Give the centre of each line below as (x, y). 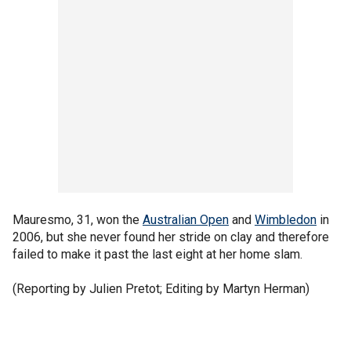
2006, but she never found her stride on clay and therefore (171, 237)
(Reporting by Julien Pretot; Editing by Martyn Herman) (161, 289)
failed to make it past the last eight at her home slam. (157, 254)
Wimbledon (286, 220)
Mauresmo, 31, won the (78, 220)
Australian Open (186, 220)
